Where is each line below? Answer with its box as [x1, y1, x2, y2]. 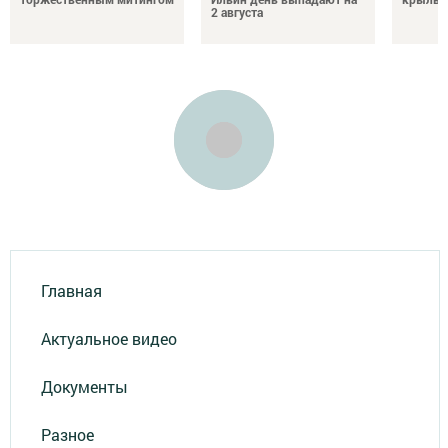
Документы [41, 376, 128, 398]
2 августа [211, 3, 263, 20]
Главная [41, 280, 102, 302]
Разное [41, 424, 94, 446]
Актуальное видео [41, 328, 177, 350]
